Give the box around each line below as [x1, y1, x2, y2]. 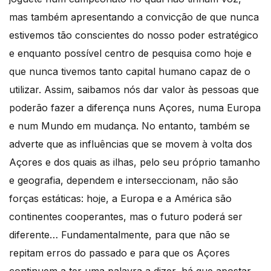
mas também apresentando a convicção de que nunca [9, 10, 259, 23]
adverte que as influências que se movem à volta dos [9, 137, 252, 150]
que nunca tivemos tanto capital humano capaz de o [9, 65, 250, 77]
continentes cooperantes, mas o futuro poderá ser [9, 210, 243, 223]
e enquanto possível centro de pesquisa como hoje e [9, 47, 252, 59]
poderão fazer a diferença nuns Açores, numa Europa [9, 101, 261, 114]
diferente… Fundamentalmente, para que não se [9, 228, 230, 241]
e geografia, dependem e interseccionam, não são [9, 174, 238, 186]
